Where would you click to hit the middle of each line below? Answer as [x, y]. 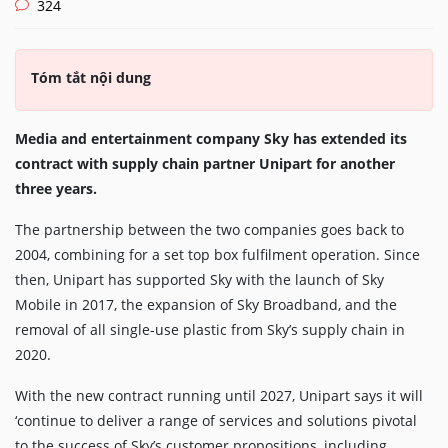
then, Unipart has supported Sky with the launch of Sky [199, 280]
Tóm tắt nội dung [91, 78]
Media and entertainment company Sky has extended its [211, 139]
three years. [56, 189]
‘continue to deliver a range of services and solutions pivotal [216, 421]
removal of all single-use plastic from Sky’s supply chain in [210, 330]
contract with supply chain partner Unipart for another [205, 164]
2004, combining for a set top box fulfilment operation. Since [217, 255]
